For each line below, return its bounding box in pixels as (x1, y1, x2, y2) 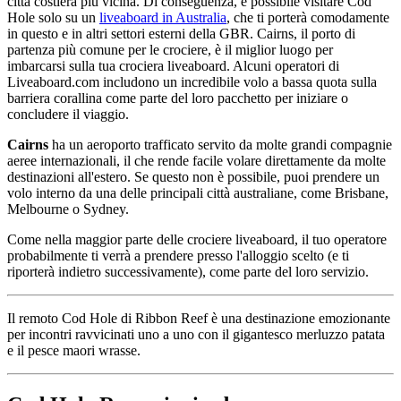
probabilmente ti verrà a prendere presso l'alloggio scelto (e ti (7, 248, 349, 264)
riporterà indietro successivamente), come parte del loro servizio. (7, 264, 369, 280)
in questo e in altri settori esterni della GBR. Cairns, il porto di (7, 26, 355, 42)
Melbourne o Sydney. (7, 201, 129, 218)
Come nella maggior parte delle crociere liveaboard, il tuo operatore (7, 232, 387, 248)
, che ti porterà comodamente (226, 10, 389, 26)
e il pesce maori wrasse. (7, 343, 141, 359)
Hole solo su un (7, 10, 99, 26)
